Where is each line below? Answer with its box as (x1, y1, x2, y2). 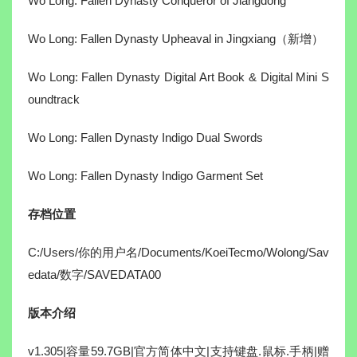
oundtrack (28, 92, 80, 107)
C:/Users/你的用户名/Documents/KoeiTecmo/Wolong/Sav (28, 245, 329, 260)
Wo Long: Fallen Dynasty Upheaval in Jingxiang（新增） (28, 32, 324, 46)
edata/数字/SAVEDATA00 (28, 268, 161, 282)
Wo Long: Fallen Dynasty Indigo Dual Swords (28, 131, 263, 145)
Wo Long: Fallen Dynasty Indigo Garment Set (28, 169, 263, 183)
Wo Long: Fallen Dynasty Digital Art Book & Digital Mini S (28, 70, 329, 84)
